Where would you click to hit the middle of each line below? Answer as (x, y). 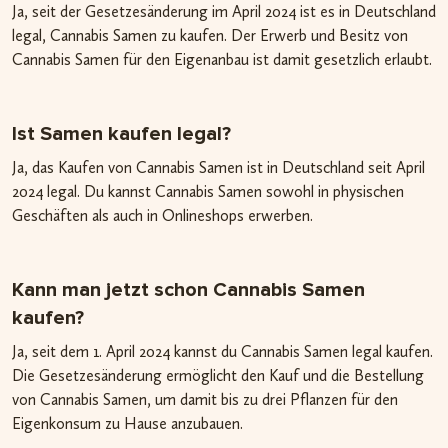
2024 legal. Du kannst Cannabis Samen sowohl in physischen (208, 191)
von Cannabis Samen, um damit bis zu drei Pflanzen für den (205, 399)
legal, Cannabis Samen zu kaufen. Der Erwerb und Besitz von (210, 35)
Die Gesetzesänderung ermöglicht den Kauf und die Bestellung (218, 375)
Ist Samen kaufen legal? (121, 133)
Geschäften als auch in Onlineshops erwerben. (162, 215)
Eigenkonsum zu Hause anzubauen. (127, 423)
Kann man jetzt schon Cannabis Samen (188, 289)
